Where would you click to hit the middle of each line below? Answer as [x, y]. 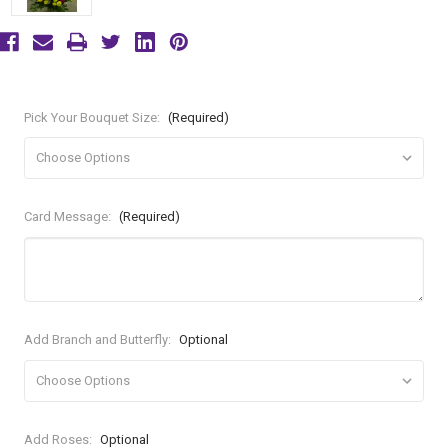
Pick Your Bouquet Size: [94, 117]
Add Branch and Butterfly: [99, 340]
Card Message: [69, 217]
